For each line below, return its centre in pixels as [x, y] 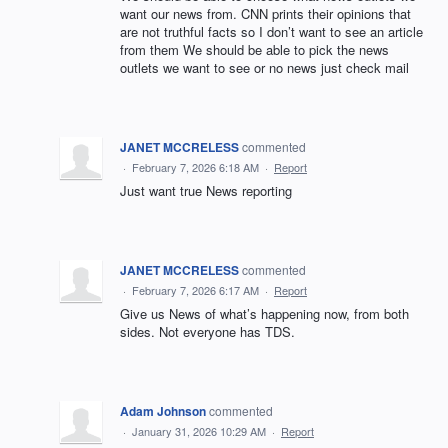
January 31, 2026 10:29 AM [199, 431]
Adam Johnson [163, 411]
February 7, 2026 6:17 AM [195, 290]
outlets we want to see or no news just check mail [264, 68]
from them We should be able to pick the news [254, 50]
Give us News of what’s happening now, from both [264, 314]
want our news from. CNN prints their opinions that [265, 14]
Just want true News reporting [206, 191]
